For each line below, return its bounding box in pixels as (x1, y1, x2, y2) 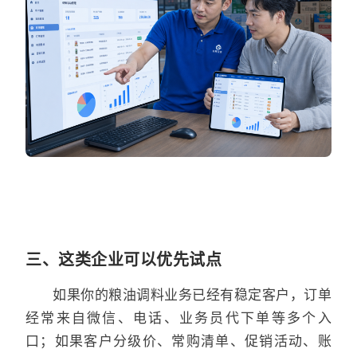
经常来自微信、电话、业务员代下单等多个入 (25, 309, 331, 326)
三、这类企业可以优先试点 (25, 249, 222, 269)
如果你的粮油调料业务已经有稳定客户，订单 (53, 286, 331, 303)
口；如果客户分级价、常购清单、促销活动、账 (25, 332, 331, 349)
